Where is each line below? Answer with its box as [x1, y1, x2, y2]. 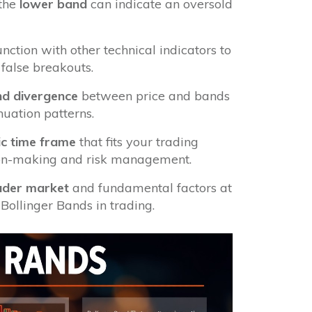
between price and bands [77, 87, 230, 104]
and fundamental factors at [68, 179, 232, 196]
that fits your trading [75, 133, 198, 150]
